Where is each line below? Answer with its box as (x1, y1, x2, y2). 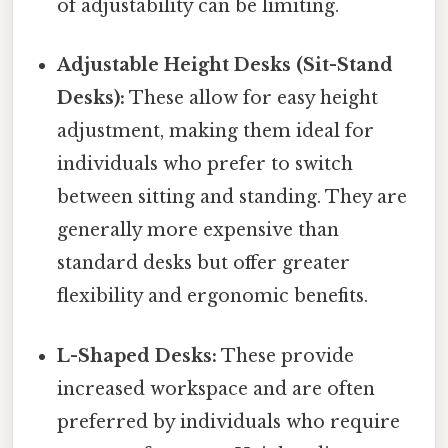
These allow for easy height (125, 87, 379, 110)
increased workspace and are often (57, 377, 376, 400)
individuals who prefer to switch (57, 153, 354, 176)
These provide (217, 344, 355, 367)
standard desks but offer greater (57, 252, 351, 275)
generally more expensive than (57, 219, 340, 242)
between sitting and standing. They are (57, 186, 408, 209)
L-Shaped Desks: (57, 344, 218, 367)
